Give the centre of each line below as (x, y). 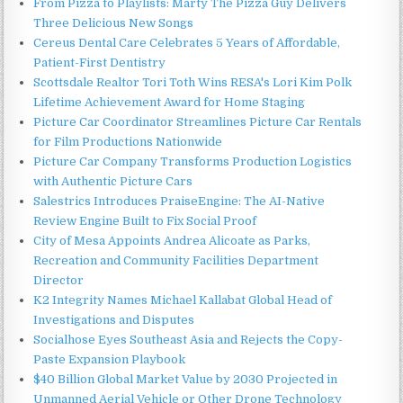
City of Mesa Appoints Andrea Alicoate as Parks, (172, 240)
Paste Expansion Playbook (110, 359)
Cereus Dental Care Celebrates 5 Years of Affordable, (187, 42)
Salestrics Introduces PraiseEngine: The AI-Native (179, 201)
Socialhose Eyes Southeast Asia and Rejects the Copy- (188, 339)
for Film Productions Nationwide (128, 141)
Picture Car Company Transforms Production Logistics (193, 161)
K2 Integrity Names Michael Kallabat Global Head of (183, 300)
